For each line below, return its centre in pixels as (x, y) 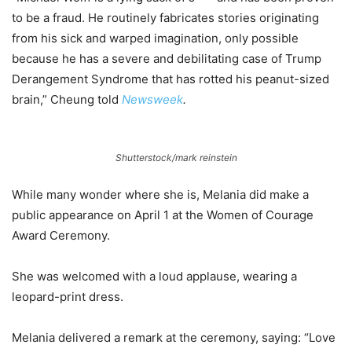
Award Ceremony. (61, 236)
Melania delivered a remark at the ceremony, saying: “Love (174, 338)
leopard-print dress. (68, 297)
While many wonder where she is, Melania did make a (160, 195)
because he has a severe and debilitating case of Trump (167, 59)
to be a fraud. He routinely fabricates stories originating (165, 18)
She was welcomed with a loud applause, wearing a (154, 277)
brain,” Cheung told (67, 100)
